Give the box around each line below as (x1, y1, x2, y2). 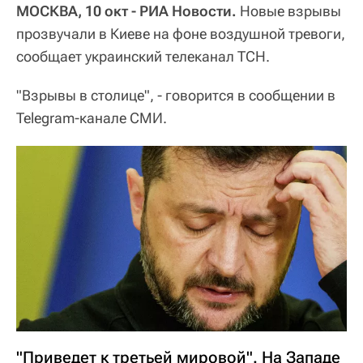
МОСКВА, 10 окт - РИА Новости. (16, 2, 237, 19)
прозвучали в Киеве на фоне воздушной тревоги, (16, 24, 345, 42)
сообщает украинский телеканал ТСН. (16, 47, 270, 65)
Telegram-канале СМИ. (16, 109, 167, 126)
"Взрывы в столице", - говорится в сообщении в (16, 86, 335, 104)
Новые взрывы (237, 2, 341, 19)
